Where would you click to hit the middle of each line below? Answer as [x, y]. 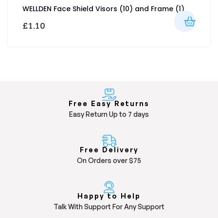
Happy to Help [109, 196]
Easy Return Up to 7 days [109, 114]
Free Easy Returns [109, 104]
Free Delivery [109, 150]
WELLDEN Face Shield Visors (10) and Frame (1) [103, 9]
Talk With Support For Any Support [109, 207]
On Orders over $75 [109, 161]
